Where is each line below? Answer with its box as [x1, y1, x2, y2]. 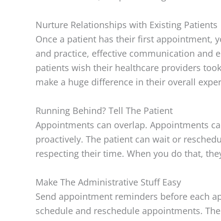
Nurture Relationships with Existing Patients [36, 19, 218, 31]
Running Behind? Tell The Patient [36, 104, 173, 116]
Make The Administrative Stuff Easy [36, 176, 181, 188]
